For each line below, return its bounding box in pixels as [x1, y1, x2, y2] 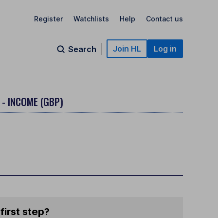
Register [34, 14, 63, 23]
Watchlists [73, 14, 109, 23]
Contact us [146, 14, 183, 23]
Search [68, 44, 96, 54]
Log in [154, 44, 177, 54]
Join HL [113, 44, 141, 54]
